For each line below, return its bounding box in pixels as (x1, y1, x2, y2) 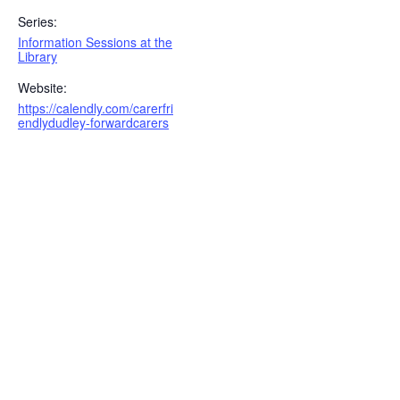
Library (18, 47, 57, 65)
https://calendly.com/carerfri (18, 99, 173, 117)
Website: (18, 79, 67, 96)
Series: (18, 12, 57, 30)
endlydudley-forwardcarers (18, 113, 169, 131)
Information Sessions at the (18, 33, 172, 51)
